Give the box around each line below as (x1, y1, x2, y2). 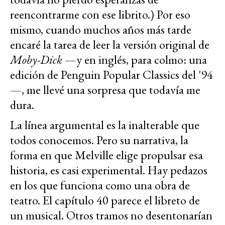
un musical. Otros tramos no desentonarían (10, 207, 212, 223)
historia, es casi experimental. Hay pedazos (10, 162, 207, 178)
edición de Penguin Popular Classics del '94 (10, 67, 213, 83)
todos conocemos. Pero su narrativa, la (10, 132, 188, 148)
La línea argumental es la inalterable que (10, 117, 199, 133)
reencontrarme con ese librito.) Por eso (10, 7, 190, 23)
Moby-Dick (10, 52, 62, 68)
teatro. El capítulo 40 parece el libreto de (10, 192, 200, 208)
